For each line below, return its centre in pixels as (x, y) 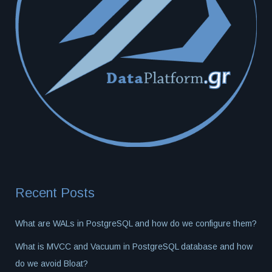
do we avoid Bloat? (52, 264)
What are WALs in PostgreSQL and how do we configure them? (136, 224)
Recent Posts (55, 193)
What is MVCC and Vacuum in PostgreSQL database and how (134, 247)
